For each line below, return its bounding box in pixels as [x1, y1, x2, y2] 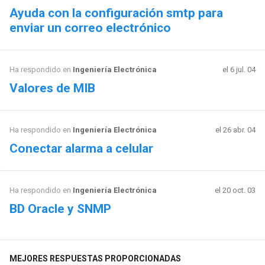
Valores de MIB [9, 80, 95, 95]
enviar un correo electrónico [9, 20, 171, 35]
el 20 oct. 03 [215, 185, 256, 195]
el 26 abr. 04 [215, 125, 256, 134]
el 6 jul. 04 [222, 64, 256, 74]
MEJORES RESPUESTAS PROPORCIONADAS [9, 253, 181, 263]
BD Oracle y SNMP [9, 201, 111, 216]
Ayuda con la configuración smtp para [9, 5, 223, 20]
